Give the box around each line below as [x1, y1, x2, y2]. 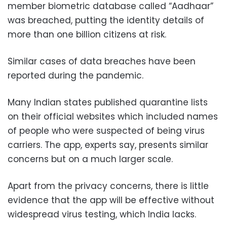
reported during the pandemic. [8, 69, 143, 82]
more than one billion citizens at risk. [8, 28, 166, 41]
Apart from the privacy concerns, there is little [8, 180, 209, 193]
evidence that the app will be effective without [8, 194, 214, 207]
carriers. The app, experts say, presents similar [8, 139, 208, 152]
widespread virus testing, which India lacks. [8, 208, 196, 221]
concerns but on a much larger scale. [8, 153, 173, 166]
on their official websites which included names [8, 110, 218, 123]
